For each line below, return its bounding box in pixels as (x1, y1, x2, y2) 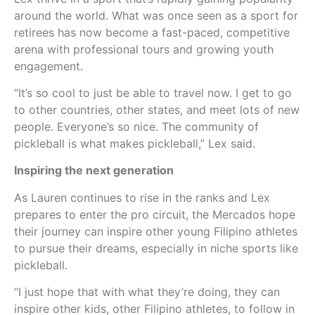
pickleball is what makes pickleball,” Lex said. (14, 136, 259, 150)
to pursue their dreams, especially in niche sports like (14, 240, 298, 255)
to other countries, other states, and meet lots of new (14, 103, 300, 117)
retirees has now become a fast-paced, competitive (14, 25, 290, 39)
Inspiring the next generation (14, 163, 174, 178)
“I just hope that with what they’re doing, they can (14, 285, 280, 300)
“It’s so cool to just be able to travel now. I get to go (14, 86, 292, 100)
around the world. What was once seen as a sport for (14, 8, 298, 22)
